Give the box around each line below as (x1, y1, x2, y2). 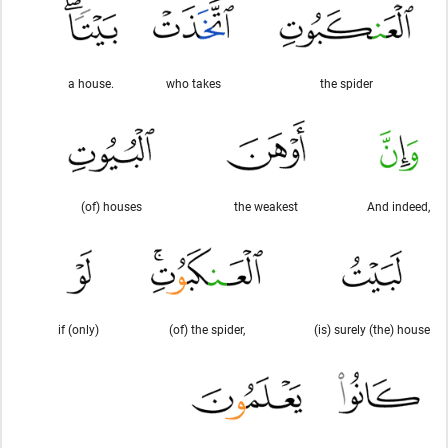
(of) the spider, (168, 321, 245, 337)
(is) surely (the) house (314, 321, 430, 337)
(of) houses (81, 198, 142, 214)
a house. (68, 75, 114, 91)
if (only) (58, 321, 99, 337)
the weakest (234, 198, 298, 214)
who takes (166, 75, 221, 91)
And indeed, (367, 198, 430, 214)
